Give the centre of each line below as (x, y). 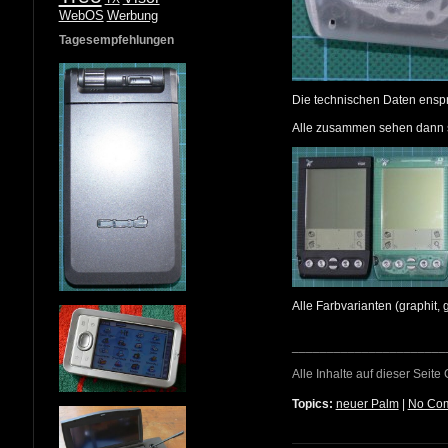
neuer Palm (367, 404)
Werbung (132, 16)
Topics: (312, 404)
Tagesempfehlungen (116, 40)
